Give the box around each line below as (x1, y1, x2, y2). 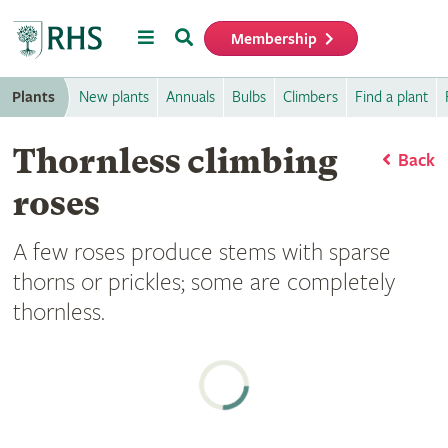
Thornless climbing (12, 141, 338, 181)
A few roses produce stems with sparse (12, 238, 391, 267)
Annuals (166, 87, 215, 106)
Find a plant (355, 87, 428, 106)
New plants (79, 87, 149, 106)
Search (173, 25, 227, 47)
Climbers (283, 87, 338, 106)
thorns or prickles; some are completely (12, 268, 395, 297)
